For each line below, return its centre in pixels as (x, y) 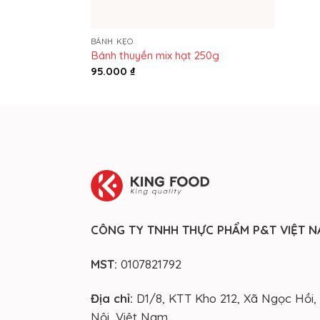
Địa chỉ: (112, 298)
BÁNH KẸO (112, 41)
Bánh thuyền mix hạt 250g (155, 56)
